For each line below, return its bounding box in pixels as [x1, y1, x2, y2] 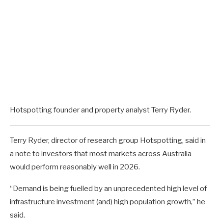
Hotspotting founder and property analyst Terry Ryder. [10, 105, 191, 114]
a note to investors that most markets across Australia [10, 149, 192, 158]
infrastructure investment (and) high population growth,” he [10, 197, 205, 206]
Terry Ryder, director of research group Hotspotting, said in [10, 136, 206, 145]
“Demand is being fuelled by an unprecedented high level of [10, 184, 207, 193]
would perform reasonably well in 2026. [10, 162, 140, 171]
